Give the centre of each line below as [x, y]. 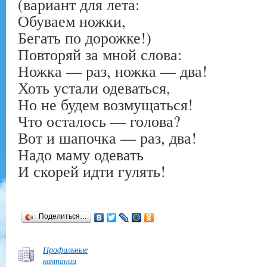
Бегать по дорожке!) [85, 37]
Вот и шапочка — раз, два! [107, 137]
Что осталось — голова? [99, 121]
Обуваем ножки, [72, 21]
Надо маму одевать [81, 154]
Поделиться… [63, 216]
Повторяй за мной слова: [100, 54]
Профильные [65, 249]
